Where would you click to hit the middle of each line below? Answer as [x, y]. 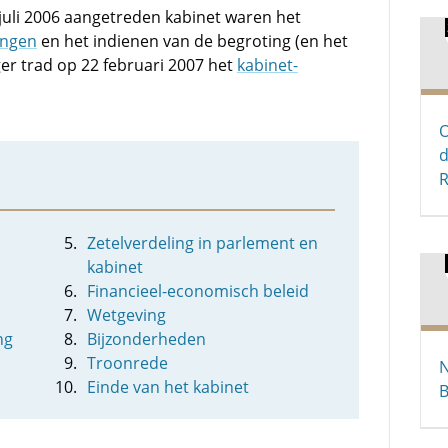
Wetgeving [127, 315]
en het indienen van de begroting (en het [192, 41]
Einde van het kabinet [168, 387]
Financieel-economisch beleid [198, 291]
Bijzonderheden [147, 339]
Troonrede [128, 363]
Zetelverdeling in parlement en [203, 243]
